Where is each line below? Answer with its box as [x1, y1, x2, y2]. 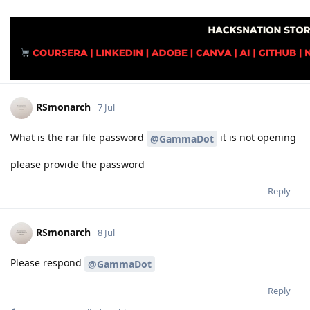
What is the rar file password [10, 131, 147, 145]
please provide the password [10, 157, 145, 171]
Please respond [10, 255, 84, 269]
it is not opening [217, 131, 296, 145]
